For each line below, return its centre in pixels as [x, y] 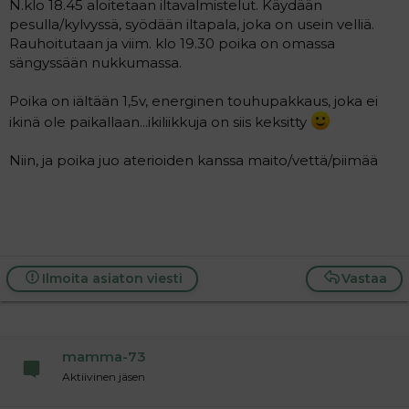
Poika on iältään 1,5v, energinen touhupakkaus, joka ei [194, 100]
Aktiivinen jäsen [104, 376]
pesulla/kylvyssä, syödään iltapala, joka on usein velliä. [192, 24]
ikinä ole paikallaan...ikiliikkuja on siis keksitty [160, 121]
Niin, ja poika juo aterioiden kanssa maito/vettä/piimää [194, 160]
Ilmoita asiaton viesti [112, 278]
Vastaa [364, 278]
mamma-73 [104, 356]
